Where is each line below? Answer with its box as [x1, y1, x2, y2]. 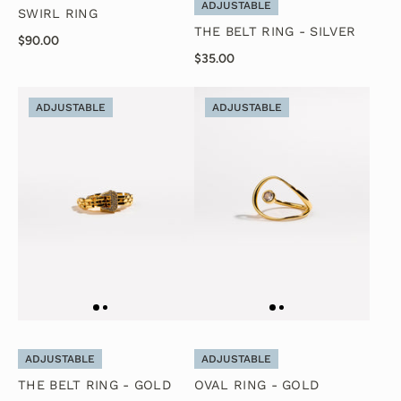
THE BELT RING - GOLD [18, 378, 171, 394]
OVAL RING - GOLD [193, 378, 320, 394]
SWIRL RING [18, 5, 98, 21]
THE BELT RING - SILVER [193, 23, 356, 39]
